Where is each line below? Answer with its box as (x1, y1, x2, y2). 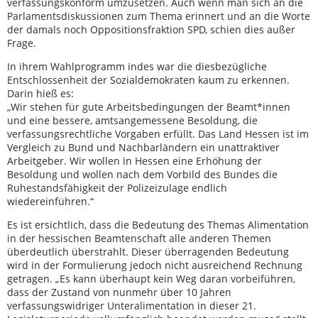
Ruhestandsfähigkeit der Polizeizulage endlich (7, 180, 227, 194)
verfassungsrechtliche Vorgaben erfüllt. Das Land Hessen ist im (7, 126, 309, 141)
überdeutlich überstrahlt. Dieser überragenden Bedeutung (7, 244, 289, 258)
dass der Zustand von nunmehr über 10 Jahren (7, 285, 231, 299)
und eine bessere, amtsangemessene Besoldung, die (7, 113, 258, 127)
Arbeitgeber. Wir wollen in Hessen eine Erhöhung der (7, 153, 262, 168)
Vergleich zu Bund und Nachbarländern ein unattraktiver (7, 140, 280, 154)
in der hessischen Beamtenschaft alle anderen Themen (7, 231, 271, 245)
